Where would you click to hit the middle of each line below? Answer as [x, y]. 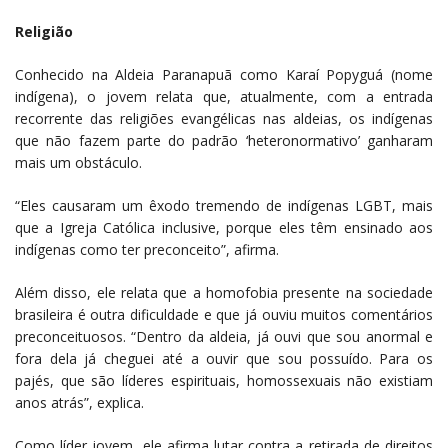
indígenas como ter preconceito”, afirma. [147, 249]
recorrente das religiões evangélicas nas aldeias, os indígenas [224, 118]
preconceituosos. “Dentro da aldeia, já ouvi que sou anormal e [224, 336]
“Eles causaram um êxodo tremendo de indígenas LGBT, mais [224, 205]
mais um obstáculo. [78, 162]
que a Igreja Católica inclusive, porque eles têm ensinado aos [224, 227]
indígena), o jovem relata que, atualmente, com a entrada [224, 96]
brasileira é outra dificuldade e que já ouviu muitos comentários [224, 314]
